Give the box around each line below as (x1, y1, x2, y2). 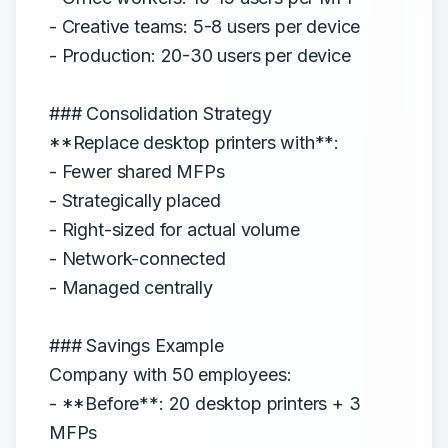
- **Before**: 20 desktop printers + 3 (49, 393, 361, 414)
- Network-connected (49, 248, 226, 269)
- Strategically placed (49, 190, 222, 211)
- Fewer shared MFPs (49, 161, 225, 182)
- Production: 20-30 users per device (49, 45, 351, 66)
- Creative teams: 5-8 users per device (49, 16, 361, 37)
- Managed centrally (49, 277, 213, 298)
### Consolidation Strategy (49, 103, 272, 124)
